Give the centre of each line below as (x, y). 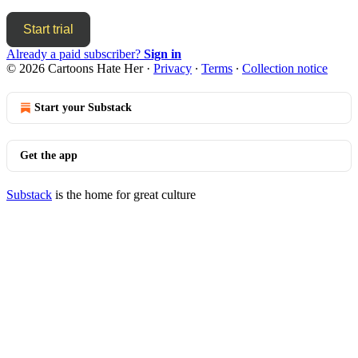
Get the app (49, 155)
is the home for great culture (124, 194)
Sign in (163, 54)
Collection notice (285, 68)
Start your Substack (83, 107)
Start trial (48, 29)
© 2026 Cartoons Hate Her (75, 68)
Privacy (173, 68)
